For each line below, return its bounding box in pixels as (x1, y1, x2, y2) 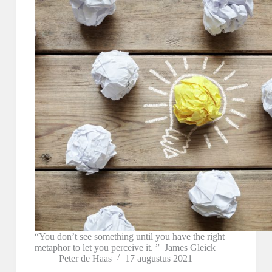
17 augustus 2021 (124, 253, 192, 264)
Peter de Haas (58, 253, 112, 264)
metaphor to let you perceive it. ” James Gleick (34, 242, 216, 253)
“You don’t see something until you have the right (34, 231, 225, 242)
